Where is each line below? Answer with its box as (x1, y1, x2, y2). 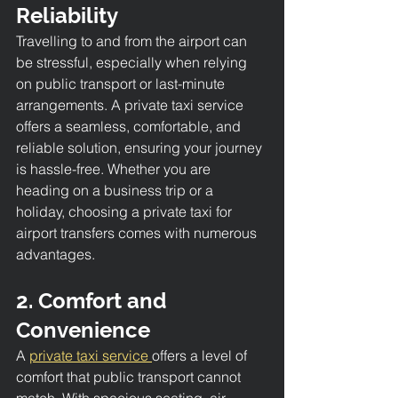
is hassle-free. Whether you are (16, 159, 214, 178)
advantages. (16, 244, 95, 263)
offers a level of (152, 346, 251, 364)
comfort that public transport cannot (16, 367, 244, 386)
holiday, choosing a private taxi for (16, 202, 235, 220)
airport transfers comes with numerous (16, 223, 260, 242)
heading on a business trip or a (16, 180, 217, 199)
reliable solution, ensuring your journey (16, 138, 266, 156)
